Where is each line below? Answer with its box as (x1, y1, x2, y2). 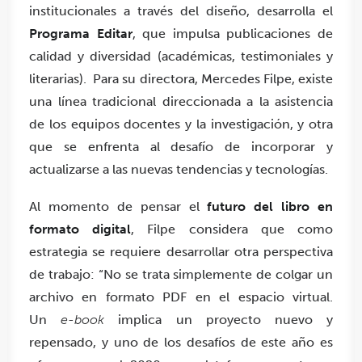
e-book (61, 312, 105, 328)
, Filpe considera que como (131, 221, 334, 238)
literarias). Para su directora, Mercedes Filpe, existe (29, 71, 333, 87)
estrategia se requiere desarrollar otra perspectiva (29, 244, 333, 260)
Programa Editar (29, 26, 133, 42)
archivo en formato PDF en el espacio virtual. (29, 289, 333, 305)
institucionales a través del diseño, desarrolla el (29, 3, 333, 19)
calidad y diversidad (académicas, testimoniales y (29, 48, 333, 65)
